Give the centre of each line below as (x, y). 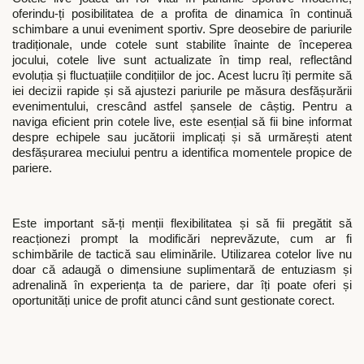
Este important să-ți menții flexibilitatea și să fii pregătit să (182, 224)
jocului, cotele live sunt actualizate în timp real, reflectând (182, 60)
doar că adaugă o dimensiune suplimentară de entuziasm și (182, 270)
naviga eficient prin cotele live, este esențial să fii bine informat (182, 121)
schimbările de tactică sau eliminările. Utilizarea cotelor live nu (182, 255)
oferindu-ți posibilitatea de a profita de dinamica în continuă (182, 13)
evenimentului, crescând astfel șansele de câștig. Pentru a (182, 106)
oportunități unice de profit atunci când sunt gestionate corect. (173, 301)
